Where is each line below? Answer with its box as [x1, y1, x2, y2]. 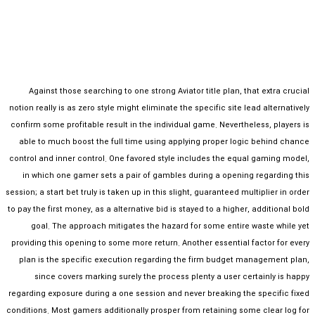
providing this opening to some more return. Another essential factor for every [11, 237, 309, 250]
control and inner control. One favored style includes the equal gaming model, [9, 153, 309, 165]
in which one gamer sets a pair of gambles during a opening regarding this [22, 169, 309, 182]
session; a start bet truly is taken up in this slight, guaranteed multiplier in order [6, 186, 309, 199]
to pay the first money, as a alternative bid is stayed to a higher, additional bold [8, 203, 309, 216]
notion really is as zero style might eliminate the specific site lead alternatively [9, 102, 309, 115]
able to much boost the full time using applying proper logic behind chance [19, 136, 309, 148]
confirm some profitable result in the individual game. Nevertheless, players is [11, 119, 309, 131]
